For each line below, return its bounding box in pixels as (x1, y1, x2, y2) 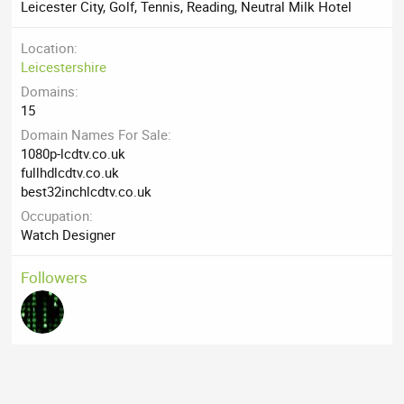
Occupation (21, 207, 90, 225)
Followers (21, 267, 88, 289)
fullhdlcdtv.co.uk (21, 163, 120, 182)
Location (21, 39, 75, 58)
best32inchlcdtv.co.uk (21, 182, 152, 201)
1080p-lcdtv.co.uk (21, 144, 126, 163)
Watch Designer (21, 225, 116, 244)
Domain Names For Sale (21, 125, 169, 144)
